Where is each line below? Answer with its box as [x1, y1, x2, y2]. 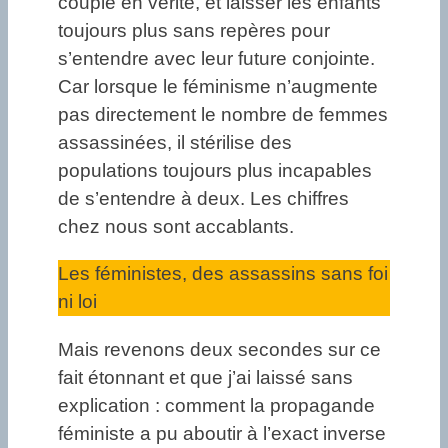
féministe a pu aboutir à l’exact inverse [58, 422, 386, 444]
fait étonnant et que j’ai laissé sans [58, 366, 353, 388]
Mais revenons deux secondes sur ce [58, 338, 381, 360]
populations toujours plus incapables [58, 160, 372, 182]
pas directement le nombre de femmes [58, 104, 388, 126]
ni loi [58, 291, 97, 313]
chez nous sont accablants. [58, 216, 294, 238]
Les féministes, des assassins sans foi [58, 263, 388, 285]
